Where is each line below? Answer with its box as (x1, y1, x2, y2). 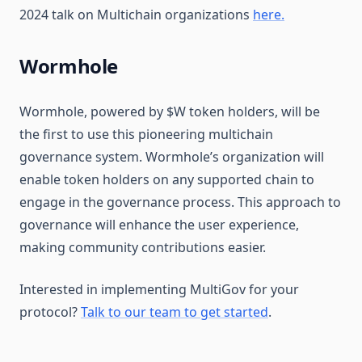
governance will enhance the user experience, (19, 216, 299, 234)
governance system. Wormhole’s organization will (19, 148, 324, 166)
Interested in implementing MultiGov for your (19, 280, 299, 298)
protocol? (19, 303, 81, 321)
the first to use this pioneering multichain (19, 125, 273, 143)
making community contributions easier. (19, 238, 266, 256)
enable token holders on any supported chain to (19, 170, 314, 188)
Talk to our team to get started (81, 303, 268, 321)
